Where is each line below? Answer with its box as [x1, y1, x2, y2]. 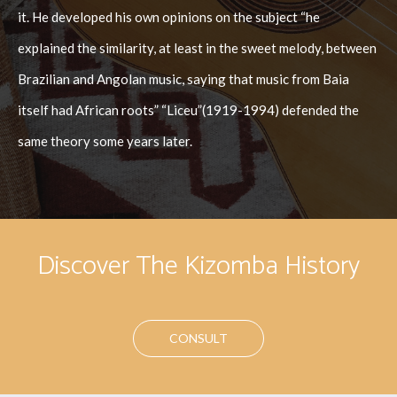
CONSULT [168, 331, 228, 346]
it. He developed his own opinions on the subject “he [18, 9, 321, 26]
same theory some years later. [18, 133, 193, 150]
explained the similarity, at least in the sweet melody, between [18, 40, 378, 57]
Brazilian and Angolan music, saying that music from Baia [18, 71, 350, 88]
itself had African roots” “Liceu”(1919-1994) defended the [18, 102, 360, 119]
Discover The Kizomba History [36, 245, 360, 289]
